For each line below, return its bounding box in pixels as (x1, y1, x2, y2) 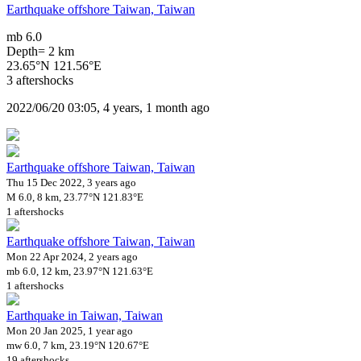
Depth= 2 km (6, 44, 74, 58)
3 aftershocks (6, 73, 73, 87)
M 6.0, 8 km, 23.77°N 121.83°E (6, 190, 143, 203)
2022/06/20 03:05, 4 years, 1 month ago (6, 100, 210, 114)
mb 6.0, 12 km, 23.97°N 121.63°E (6, 264, 153, 277)
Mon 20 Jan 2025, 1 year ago (6, 324, 133, 337)
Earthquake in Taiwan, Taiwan (6, 308, 163, 322)
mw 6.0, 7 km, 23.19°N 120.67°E (6, 338, 149, 351)
